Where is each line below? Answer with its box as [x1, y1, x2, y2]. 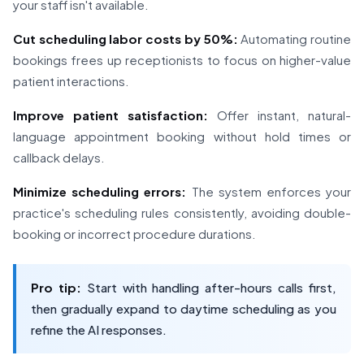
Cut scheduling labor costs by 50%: [13, 31, 238, 47]
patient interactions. [13, 73, 129, 89]
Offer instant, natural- [208, 107, 351, 123]
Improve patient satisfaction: [13, 107, 208, 123]
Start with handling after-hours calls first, [80, 279, 337, 296]
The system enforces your [186, 184, 352, 200]
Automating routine [237, 31, 352, 47]
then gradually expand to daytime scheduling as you [31, 301, 336, 317]
